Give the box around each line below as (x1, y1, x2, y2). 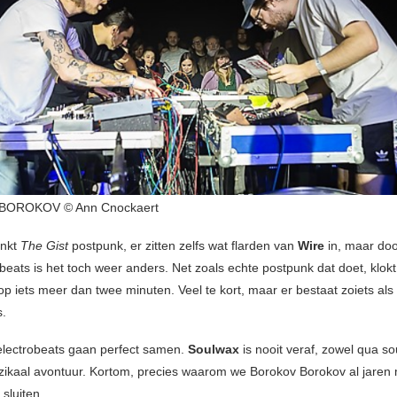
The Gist (20, 238, 68, 253)
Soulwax (184, 342, 243, 357)
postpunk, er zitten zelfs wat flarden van (68, 238, 298, 253)
